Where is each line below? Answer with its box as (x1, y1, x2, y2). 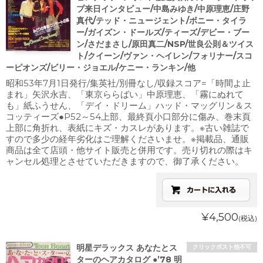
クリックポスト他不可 (193, 243, 251, 251)
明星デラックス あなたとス (76, 242, 177, 253)
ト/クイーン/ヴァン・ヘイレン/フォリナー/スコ (76, 50, 252, 61)
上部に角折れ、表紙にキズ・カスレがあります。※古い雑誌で (6, 122, 249, 133)
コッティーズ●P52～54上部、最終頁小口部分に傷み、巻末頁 (6, 111, 251, 122)
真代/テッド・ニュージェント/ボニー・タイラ (76, 15, 247, 26)
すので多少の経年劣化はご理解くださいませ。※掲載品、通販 (6, 133, 249, 144)
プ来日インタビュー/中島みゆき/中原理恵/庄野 (76, 4, 249, 14)
